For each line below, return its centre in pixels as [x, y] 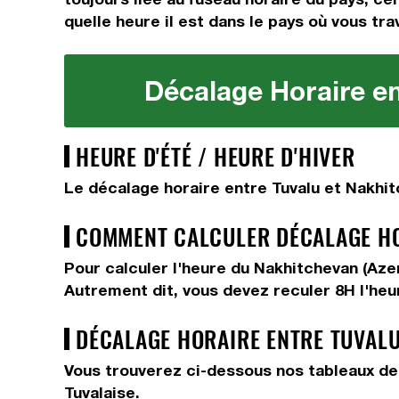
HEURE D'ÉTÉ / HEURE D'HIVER [216, 156]
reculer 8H [317, 290]
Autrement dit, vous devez [169, 290]
